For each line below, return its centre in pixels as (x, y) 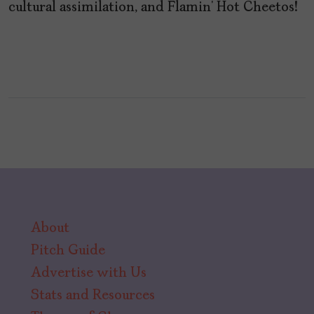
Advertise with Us (89, 273)
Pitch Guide (68, 251)
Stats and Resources (93, 295)
